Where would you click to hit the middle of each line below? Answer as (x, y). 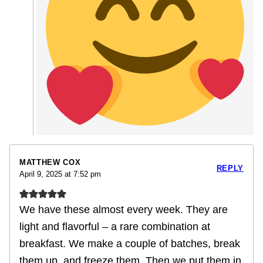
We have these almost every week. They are (124, 209)
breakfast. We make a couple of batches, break (130, 243)
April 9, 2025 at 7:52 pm (60, 174)
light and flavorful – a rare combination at (115, 226)
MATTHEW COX (50, 162)
